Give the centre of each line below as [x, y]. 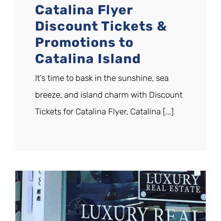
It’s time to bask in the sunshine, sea [102, 78]
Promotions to [84, 42]
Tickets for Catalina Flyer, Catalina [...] [104, 111]
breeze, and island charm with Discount [109, 94]
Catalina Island [88, 58]
